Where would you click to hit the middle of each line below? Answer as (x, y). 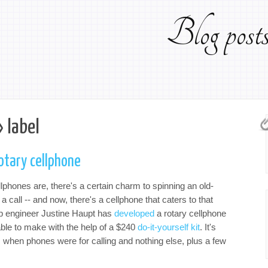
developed (134, 213)
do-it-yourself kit (169, 227)
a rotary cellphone (190, 213)
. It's (208, 227)
